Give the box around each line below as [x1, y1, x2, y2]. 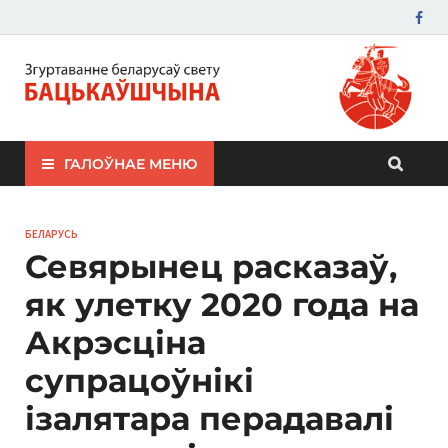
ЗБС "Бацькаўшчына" [25, 68, 229, 90]
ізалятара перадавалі [25, 399, 394, 439]
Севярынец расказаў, [25, 247, 397, 287]
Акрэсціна [25, 323, 206, 363]
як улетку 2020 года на [25, 285, 419, 325]
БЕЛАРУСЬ [25, 227, 78, 242]
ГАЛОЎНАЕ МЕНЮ [64, 154, 197, 173]
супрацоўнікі [25, 361, 254, 401]
